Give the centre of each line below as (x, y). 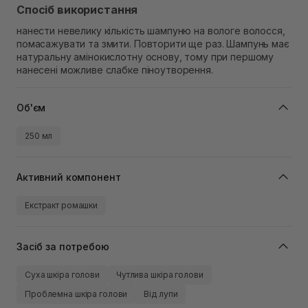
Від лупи (161, 294)
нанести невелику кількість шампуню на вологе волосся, (151, 31)
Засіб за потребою (63, 246)
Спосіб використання (77, 10)
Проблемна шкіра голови (76, 294)
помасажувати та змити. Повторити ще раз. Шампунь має (153, 44)
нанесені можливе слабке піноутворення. (115, 70)
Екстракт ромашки (62, 206)
